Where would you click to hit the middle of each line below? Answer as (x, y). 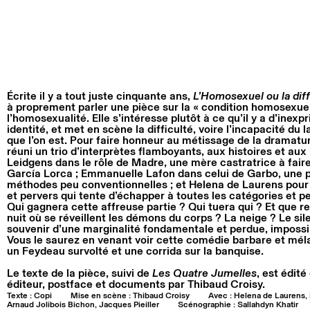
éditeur (25, 284)
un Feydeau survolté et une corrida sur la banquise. (135, 251)
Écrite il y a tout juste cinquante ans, (100, 96)
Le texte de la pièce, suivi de (80, 273)
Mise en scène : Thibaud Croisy (130, 296)
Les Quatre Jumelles (204, 273)
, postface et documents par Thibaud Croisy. (154, 284)
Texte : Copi (29, 296)
